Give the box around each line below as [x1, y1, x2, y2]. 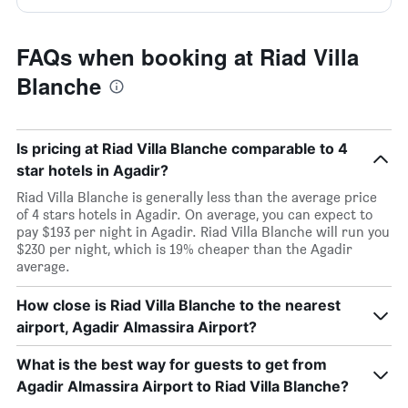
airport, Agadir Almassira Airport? [16, 318, 257, 336]
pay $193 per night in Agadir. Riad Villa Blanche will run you [16, 223, 390, 240]
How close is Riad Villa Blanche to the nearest [16, 296, 341, 314]
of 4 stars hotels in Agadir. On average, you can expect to [16, 206, 372, 223]
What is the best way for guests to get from [16, 355, 327, 373]
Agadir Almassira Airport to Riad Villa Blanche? [16, 377, 349, 395]
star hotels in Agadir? [16, 161, 168, 179]
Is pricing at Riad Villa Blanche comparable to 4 [16, 139, 348, 158]
